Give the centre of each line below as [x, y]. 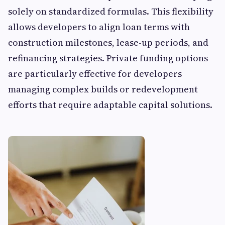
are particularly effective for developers [95, 74]
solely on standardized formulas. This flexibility [111, 12]
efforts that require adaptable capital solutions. [110, 105]
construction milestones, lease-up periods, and [108, 43]
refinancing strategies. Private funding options [108, 58]
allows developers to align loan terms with [99, 27]
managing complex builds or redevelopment [103, 89]
